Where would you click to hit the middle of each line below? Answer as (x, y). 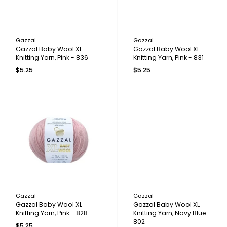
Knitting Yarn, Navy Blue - (172, 213)
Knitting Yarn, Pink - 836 (52, 58)
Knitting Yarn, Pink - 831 (168, 58)
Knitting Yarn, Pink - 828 (52, 213)
